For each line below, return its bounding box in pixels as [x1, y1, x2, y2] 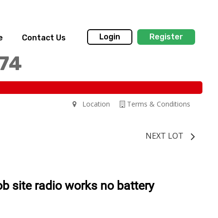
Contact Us [21, 33, 66, 42]
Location [76, 99, 110, 109]
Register [149, 32, 183, 42]
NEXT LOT [145, 130, 183, 141]
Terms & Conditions [125, 99, 190, 109]
